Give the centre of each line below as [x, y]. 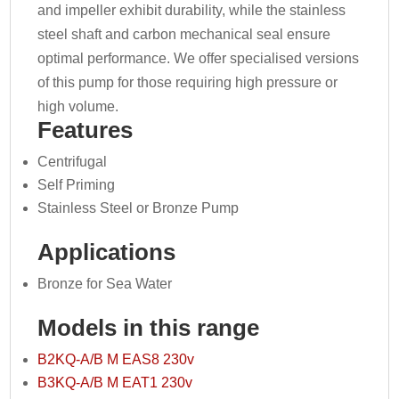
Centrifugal [73, 161]
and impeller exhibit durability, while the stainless [192, 10]
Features [85, 130]
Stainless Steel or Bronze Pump [138, 208]
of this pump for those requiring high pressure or [188, 82]
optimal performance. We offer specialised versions [199, 58]
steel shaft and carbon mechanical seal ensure [184, 34]
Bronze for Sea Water [105, 283]
